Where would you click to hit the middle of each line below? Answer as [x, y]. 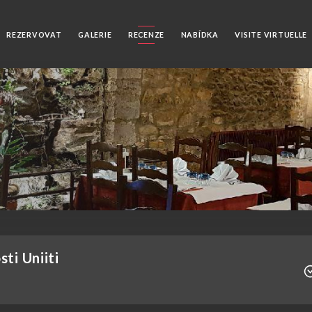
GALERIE [95, 34]
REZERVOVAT [34, 34]
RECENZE [146, 34]
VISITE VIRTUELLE [271, 34]
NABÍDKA [200, 34]
